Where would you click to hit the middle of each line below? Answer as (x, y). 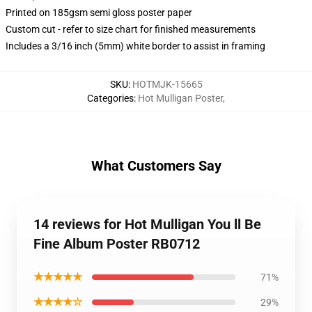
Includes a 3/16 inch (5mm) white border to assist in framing (135, 46)
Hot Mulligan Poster (180, 98)
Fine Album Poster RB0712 (117, 244)
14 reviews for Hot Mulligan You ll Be (147, 224)
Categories (110, 98)
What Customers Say (156, 166)
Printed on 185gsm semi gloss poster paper (99, 13)
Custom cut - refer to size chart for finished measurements (131, 29)
